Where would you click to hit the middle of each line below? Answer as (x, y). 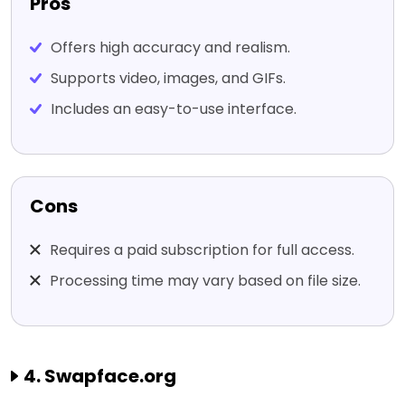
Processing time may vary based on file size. (205, 281)
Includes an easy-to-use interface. (174, 109)
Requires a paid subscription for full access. (202, 250)
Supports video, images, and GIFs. (168, 79)
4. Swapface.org (100, 377)
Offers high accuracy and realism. (170, 48)
